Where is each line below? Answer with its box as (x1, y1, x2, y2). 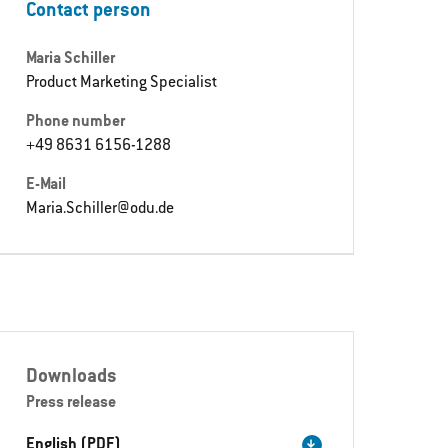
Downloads (26, 366, 118, 388)
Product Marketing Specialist (26, 74, 218, 93)
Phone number (26, 113, 126, 132)
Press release (26, 393, 117, 412)
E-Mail (26, 176, 67, 194)
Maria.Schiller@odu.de (26, 200, 175, 218)
